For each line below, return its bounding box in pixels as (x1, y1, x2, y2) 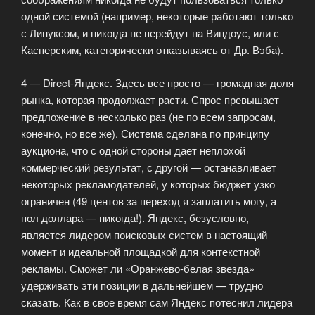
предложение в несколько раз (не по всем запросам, (21, 108, 276, 124)
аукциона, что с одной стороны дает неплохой (21, 142, 245, 157)
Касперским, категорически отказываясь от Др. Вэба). (21, 42, 283, 58)
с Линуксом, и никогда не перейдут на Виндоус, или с (21, 25, 279, 41)
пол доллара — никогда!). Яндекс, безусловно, (21, 210, 249, 225)
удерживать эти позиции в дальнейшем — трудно (21, 277, 263, 292)
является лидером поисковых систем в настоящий (21, 226, 267, 242)
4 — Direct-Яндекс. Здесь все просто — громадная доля (21, 75, 294, 90)
